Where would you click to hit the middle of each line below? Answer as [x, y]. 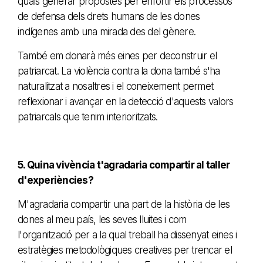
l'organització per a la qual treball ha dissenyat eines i [127, 235]
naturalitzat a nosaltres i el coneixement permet [115, 86]
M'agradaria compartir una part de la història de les [124, 204]
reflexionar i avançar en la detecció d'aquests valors [126, 101]
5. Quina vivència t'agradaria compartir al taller [124, 165]
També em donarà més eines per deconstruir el [117, 55]
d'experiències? [55, 180]
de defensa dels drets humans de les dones [109, 16]
